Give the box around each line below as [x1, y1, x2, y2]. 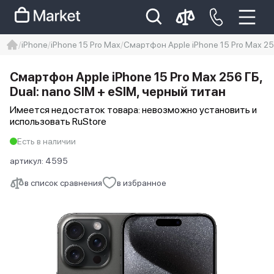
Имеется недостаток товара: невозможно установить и [10, 104, 257, 116]
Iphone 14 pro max [20, 79, 97, 91]
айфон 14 [117, 79, 157, 91]
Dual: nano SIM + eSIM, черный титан [10, 84, 226, 99]
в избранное [117, 178, 166, 188]
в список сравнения [24, 178, 102, 188]
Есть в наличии [17, 136, 76, 146]
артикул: [10, 156, 45, 166]
